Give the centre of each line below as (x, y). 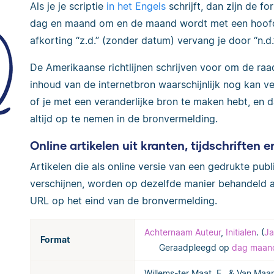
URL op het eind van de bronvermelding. (124, 200)
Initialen (241, 232)
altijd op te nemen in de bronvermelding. (124, 119)
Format (55, 239)
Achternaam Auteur (183, 232)
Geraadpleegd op (195, 247)
